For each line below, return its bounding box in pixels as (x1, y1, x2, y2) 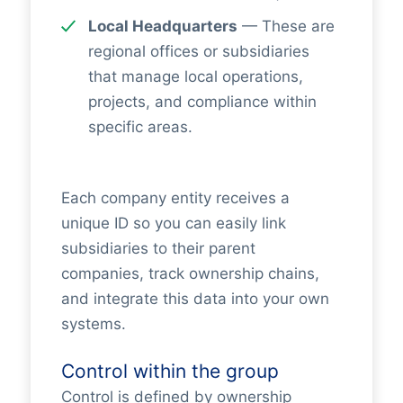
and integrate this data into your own (60, 289, 329, 308)
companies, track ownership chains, (60, 264, 319, 282)
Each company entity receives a (60, 188, 290, 207)
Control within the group (60, 360, 279, 382)
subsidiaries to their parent (60, 238, 255, 257)
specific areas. (87, 117, 193, 136)
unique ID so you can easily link (60, 213, 286, 232)
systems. (60, 314, 126, 333)
